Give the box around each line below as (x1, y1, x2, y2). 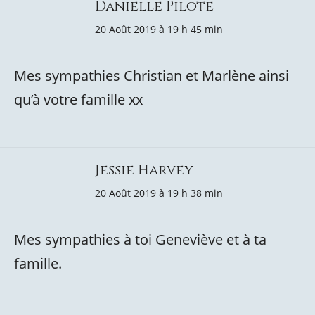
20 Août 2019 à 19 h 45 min (95, 22, 223, 36)
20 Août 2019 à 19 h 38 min (95, 186, 223, 200)
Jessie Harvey (95, 160, 193, 179)
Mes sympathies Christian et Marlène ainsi (14, 66, 289, 85)
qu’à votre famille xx (14, 90, 143, 109)
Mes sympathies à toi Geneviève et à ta (14, 230, 266, 249)
